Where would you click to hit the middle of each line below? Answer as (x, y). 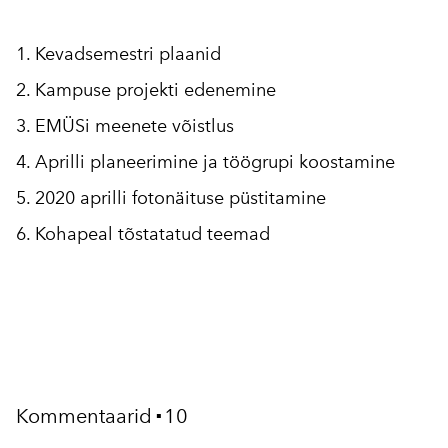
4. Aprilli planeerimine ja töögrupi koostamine (205, 161)
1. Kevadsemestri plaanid (118, 53)
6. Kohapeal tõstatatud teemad (143, 233)
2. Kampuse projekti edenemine (146, 89)
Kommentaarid (84, 415)
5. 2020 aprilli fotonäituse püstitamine (171, 197)
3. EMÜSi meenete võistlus (125, 125)
